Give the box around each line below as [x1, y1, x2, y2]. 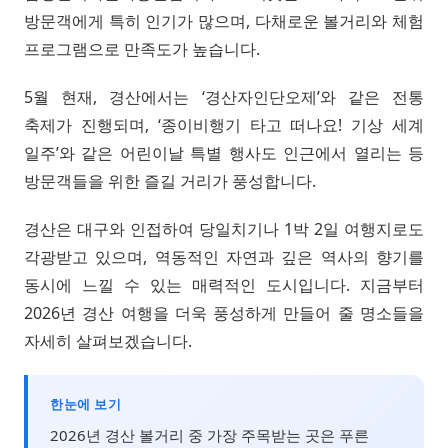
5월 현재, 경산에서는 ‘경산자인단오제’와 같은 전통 [24, 85, 424, 108]
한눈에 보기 [50, 394, 121, 413]
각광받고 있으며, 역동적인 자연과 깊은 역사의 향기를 [24, 245, 424, 268]
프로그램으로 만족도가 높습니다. [24, 37, 260, 60]
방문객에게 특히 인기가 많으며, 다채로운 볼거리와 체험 [24, 9, 424, 32]
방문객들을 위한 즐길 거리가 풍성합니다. [24, 169, 316, 192]
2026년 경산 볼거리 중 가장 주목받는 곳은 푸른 [50, 424, 369, 445]
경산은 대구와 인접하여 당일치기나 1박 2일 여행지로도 [24, 217, 424, 240]
